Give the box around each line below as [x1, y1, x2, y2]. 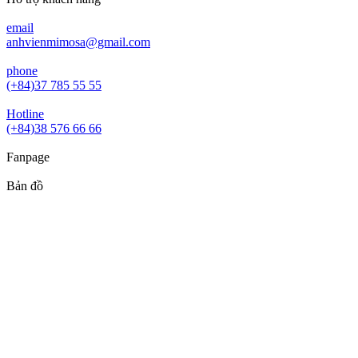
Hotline [6, 106, 44, 121]
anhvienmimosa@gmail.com [6, 34, 150, 49]
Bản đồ [6, 178, 43, 193]
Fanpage [6, 149, 50, 164]
